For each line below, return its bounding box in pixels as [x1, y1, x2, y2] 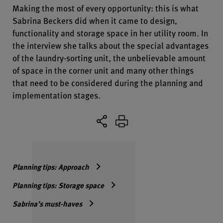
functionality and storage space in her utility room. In [12, 26, 208, 39]
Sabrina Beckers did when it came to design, [12, 14, 177, 26]
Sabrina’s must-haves [12, 198, 82, 209]
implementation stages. [12, 89, 101, 101]
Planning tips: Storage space [12, 179, 104, 191]
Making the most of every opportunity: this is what [12, 1, 199, 14]
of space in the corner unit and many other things [12, 64, 194, 76]
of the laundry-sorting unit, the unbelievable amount [12, 51, 206, 64]
